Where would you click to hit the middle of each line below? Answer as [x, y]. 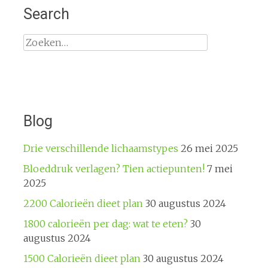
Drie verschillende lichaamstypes [100, 148]
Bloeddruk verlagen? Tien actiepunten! [114, 168]
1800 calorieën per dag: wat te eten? [105, 223]
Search [46, 14]
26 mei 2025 [209, 148]
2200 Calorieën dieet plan [83, 203]
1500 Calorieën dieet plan [82, 258]
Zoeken [40, 40]
